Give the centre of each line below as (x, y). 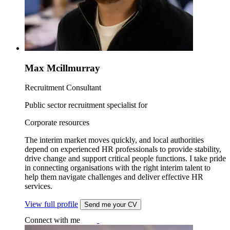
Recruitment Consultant (63, 88)
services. (39, 186)
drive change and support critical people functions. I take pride (125, 159)
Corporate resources (57, 123)
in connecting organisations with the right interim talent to (118, 168)
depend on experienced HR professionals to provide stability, (123, 149)
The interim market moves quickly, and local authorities (114, 140)
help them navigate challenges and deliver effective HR (114, 177)
